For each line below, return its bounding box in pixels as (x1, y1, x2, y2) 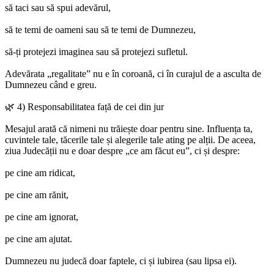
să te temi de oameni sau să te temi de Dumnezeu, (5, 24, 196, 35)
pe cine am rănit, (5, 190, 68, 201)
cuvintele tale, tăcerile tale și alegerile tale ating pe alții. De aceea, (5, 135, 256, 146)
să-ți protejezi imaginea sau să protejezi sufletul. (5, 46, 188, 57)
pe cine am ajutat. (5, 234, 72, 245)
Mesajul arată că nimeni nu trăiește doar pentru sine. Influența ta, (5, 124, 253, 135)
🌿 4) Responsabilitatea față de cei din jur (5, 102, 164, 113)
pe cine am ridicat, (5, 168, 75, 179)
